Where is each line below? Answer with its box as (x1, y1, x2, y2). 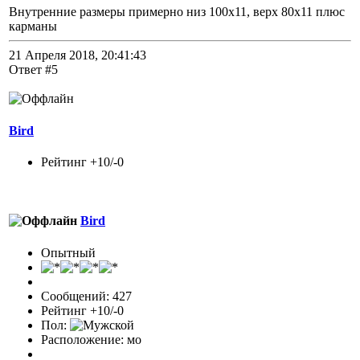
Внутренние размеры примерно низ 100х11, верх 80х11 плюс (9, 5, 345, 19)
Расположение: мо (41, 332, 141, 346)
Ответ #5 (9, 63, 58, 77)
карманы (9, 19, 57, 34)
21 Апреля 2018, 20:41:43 (9, 48, 146, 63)
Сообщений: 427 (41, 288, 132, 303)
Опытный (41, 245, 96, 260)
